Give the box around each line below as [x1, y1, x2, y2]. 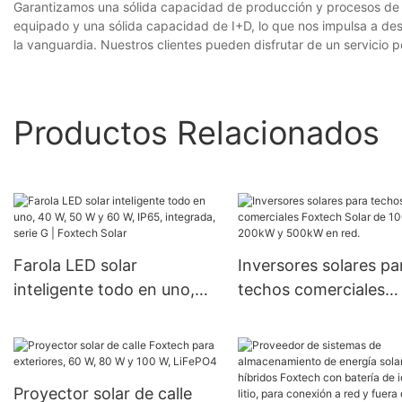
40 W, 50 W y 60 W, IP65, [13, 304, 204, 324]
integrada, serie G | [13, 328, 157, 348]
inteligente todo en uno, [13, 280, 195, 300]
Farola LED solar [13, 256, 137, 275]
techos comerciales [237, 280, 385, 300]
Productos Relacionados [13, 112, 380, 153]
